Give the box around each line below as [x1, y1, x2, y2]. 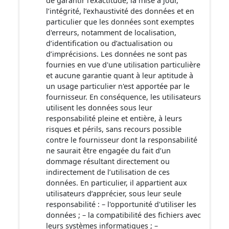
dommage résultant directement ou [46, 156, 170, 166]
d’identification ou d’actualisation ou [46, 38, 173, 48]
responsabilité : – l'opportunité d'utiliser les [46, 199, 196, 209]
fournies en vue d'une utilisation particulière [46, 60, 200, 70]
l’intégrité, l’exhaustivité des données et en [46, 6, 194, 16]
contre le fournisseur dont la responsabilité [46, 135, 197, 145]
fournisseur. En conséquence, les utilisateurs [46, 92, 201, 102]
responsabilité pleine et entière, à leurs [46, 113, 182, 123]
